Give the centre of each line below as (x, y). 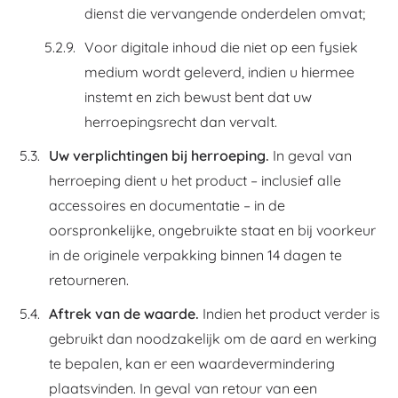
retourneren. (89, 280)
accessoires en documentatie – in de (167, 205)
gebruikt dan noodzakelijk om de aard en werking (213, 338)
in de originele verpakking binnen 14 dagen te (195, 255)
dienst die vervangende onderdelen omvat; (225, 13)
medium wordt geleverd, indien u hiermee (219, 72)
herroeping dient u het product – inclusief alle (195, 180)
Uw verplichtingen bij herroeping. (159, 155)
